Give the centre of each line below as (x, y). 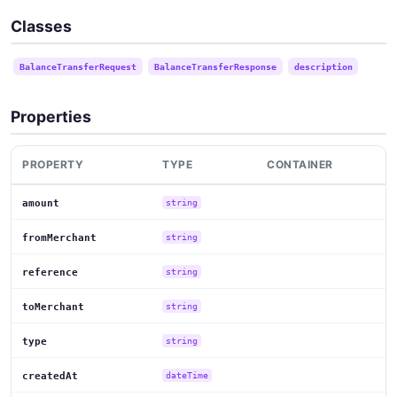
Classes (41, 26)
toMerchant (53, 307)
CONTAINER (300, 164)
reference (50, 272)
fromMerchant (59, 237)
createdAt (50, 376)
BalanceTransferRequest (78, 66)
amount (41, 203)
